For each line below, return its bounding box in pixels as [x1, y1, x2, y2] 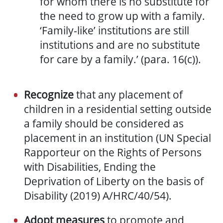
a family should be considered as [24, 116, 184, 131]
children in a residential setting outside [24, 102, 212, 116]
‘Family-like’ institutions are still [40, 23, 189, 38]
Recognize [24, 88, 74, 102]
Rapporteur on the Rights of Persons [24, 145, 202, 160]
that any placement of [74, 88, 183, 102]
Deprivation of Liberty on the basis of [24, 174, 204, 189]
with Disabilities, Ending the [24, 160, 156, 174]
